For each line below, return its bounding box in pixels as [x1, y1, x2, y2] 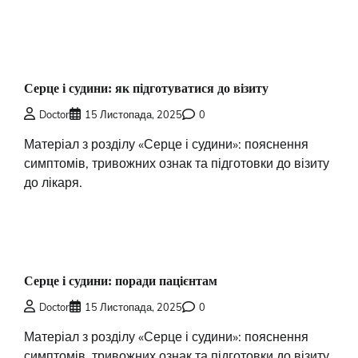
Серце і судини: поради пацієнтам [24, 273, 217, 288]
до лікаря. [24, 174, 82, 191]
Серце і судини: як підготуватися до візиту [24, 81, 268, 95]
